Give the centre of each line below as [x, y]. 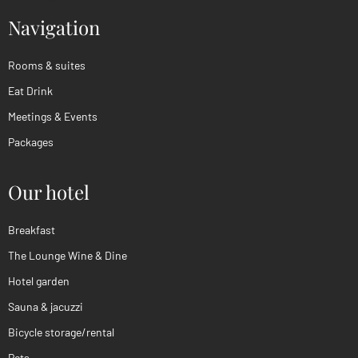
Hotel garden [39, 281]
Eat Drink [30, 90]
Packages [31, 141]
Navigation [54, 27]
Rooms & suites [47, 65]
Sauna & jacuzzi [46, 307]
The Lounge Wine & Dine [68, 256]
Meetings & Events [53, 116]
